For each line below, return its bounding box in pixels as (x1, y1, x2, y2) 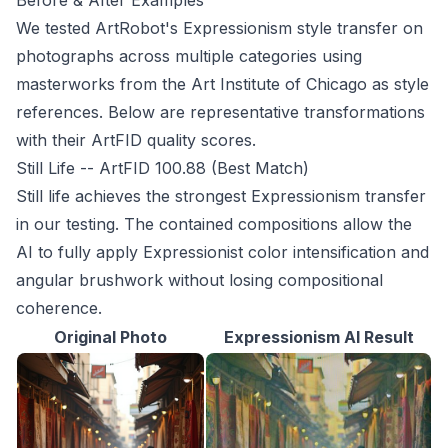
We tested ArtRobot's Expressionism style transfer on (16, 18, 423, 39)
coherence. (16, 298, 102, 319)
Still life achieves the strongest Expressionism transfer (16, 186, 426, 207)
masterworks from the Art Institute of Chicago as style (16, 74, 429, 95)
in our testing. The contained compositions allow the (16, 214, 412, 235)
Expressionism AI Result (223, 327, 414, 348)
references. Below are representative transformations (16, 102, 425, 123)
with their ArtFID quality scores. (16, 130, 256, 151)
